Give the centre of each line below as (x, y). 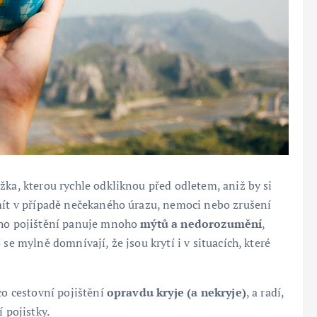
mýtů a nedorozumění (201, 223)
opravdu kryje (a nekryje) (176, 292)
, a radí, (265, 292)
